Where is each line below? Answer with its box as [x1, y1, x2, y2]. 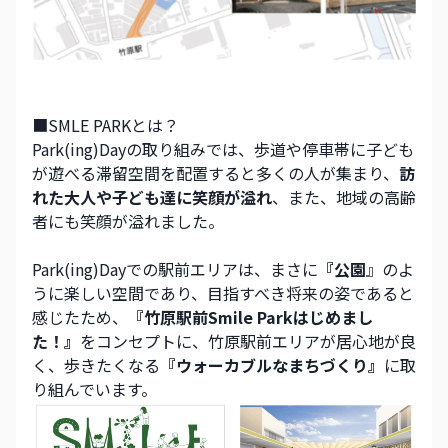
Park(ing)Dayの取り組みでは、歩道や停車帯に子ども [32, 136, 414, 161]
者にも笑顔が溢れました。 [32, 208, 224, 233]
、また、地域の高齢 [272, 184, 416, 209]
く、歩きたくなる [32, 352, 160, 377]
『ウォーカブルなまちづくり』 [160, 352, 384, 377]
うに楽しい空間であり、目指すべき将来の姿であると [32, 280, 414, 305]
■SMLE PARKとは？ [32, 112, 179, 137]
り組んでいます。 [32, 376, 157, 401]
